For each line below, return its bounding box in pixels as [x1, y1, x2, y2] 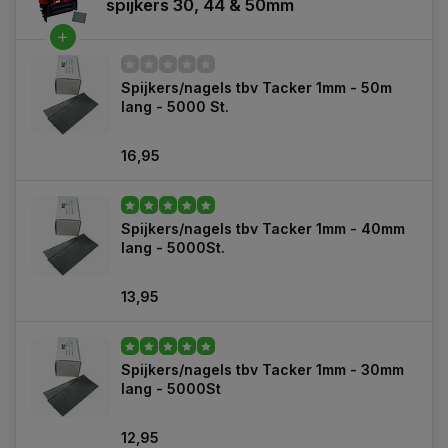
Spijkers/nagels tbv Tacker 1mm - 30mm [121, 361, 404, 378]
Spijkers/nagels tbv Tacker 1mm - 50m [121, 79, 392, 96]
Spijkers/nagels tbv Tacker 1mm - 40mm [121, 220, 405, 237]
